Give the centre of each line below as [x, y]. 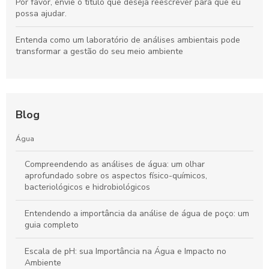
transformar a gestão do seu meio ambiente [99, 52]
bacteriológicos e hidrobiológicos [87, 187]
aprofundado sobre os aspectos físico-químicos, [116, 176]
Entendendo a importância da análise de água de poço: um [137, 214]
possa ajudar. [41, 14]
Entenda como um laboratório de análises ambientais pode [128, 40]
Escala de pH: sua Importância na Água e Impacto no [125, 252]
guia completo [52, 225]
